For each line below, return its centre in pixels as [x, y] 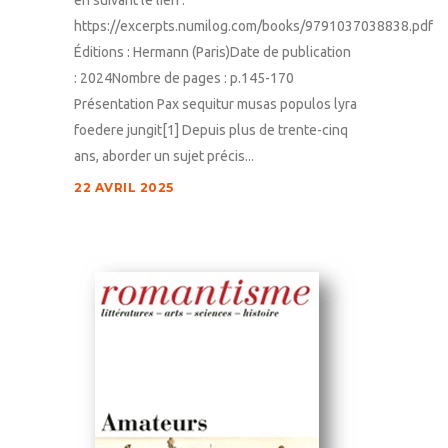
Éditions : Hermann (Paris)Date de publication [212, 51]
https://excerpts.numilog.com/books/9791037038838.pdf [253, 25]
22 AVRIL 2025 [124, 187]
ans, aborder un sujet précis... [164, 155]
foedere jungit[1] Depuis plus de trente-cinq [211, 129]
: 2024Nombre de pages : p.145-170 [184, 77]
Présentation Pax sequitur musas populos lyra [215, 103]
